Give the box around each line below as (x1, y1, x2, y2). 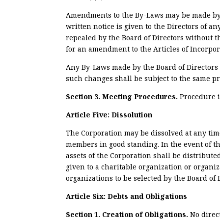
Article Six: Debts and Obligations (66, 191, 188, 201)
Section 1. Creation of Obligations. (66, 209, 191, 219)
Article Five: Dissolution (66, 110, 153, 119)
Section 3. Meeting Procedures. (66, 91, 180, 101)
